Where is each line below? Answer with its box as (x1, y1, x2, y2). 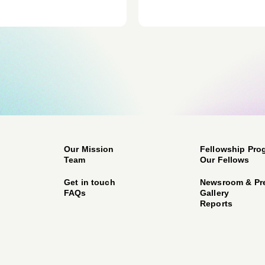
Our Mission (64, 144, 114, 154)
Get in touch (64, 177, 115, 187)
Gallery (200, 188, 229, 198)
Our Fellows (200, 155, 250, 164)
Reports (200, 199, 232, 208)
